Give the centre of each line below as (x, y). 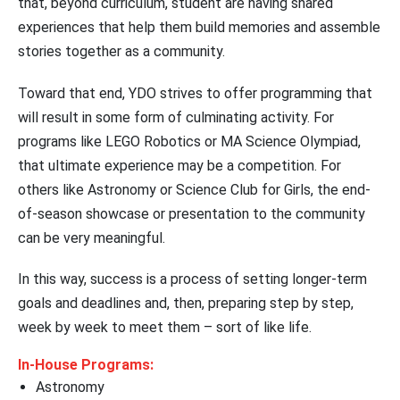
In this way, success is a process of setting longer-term (192, 279)
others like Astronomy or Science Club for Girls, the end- (194, 189)
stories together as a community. (121, 52)
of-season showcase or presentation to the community (192, 213)
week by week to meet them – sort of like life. (167, 327)
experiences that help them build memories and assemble (199, 28)
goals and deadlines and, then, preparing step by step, (186, 303)
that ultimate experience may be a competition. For (179, 165)
